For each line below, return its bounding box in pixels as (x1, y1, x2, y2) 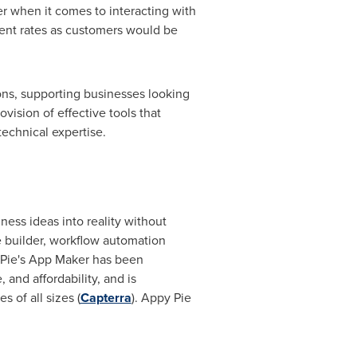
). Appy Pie (131, 288, 191, 307)
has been (88, 250, 143, 269)
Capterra (80, 288, 131, 307)
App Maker (28, 250, 89, 269)
